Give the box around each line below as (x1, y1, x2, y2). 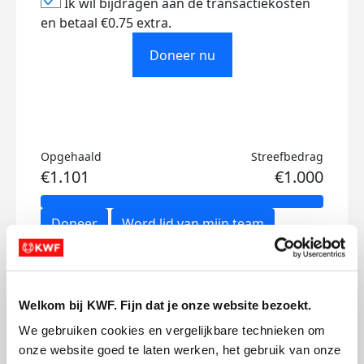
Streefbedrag (251, 149, 323, 164)
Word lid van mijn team (122, 214, 264, 232)
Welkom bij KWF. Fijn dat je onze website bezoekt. (19, 297, 312, 312)
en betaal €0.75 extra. (41, 14, 171, 32)
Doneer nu (149, 45, 215, 64)
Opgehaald (41, 149, 102, 164)
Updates (41, 278, 114, 304)
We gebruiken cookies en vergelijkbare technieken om (19, 323, 326, 337)
